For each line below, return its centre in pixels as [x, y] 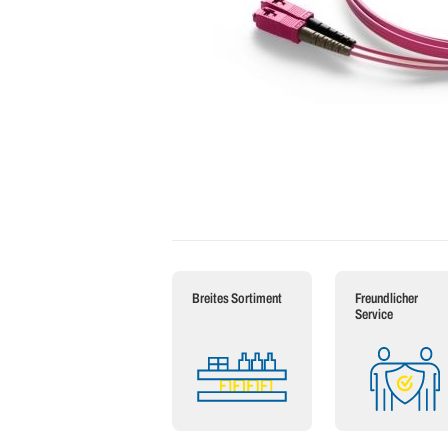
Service [373, 315]
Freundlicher [386, 299]
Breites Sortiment [237, 299]
